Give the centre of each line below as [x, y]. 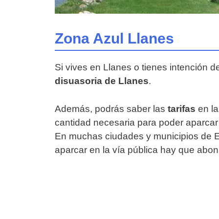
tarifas [182, 109]
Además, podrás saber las [111, 109]
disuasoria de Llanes [102, 81]
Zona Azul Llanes [114, 39]
